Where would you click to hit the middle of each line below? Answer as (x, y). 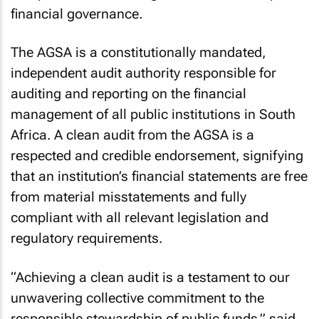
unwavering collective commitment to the (137, 298)
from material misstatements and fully (129, 197)
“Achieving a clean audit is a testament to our (150, 277)
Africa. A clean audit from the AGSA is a (132, 135)
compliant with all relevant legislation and (140, 218)
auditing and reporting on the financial (129, 94)
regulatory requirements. (87, 238)
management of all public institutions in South (153, 114)
